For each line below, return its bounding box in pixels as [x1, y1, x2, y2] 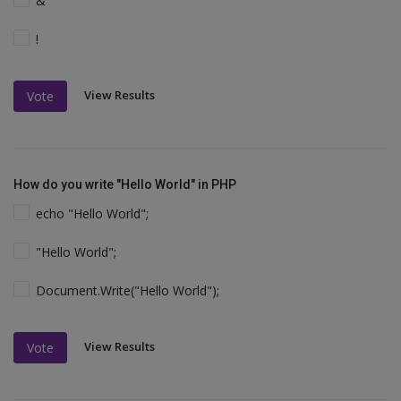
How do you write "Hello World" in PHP [13, 177, 236, 192]
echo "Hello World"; [36, 205, 149, 223]
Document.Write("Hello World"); [36, 282, 220, 300]
